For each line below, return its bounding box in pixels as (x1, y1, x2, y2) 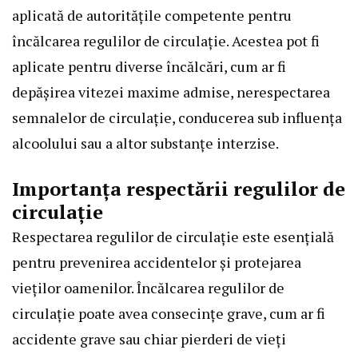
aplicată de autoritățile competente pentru (12, 6, 292, 26)
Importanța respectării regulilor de (12, 176, 345, 202)
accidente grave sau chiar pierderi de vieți (12, 329, 286, 349)
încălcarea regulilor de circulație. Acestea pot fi (12, 31, 320, 51)
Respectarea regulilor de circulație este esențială (12, 227, 334, 247)
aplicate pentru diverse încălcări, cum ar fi (12, 57, 286, 77)
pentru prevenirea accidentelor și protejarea (12, 253, 301, 272)
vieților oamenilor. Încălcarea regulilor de (12, 278, 284, 298)
